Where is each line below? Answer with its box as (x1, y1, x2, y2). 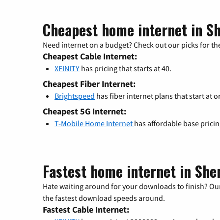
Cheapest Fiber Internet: (43, 78, 136, 90)
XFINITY (55, 63, 80, 74)
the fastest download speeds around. (43, 193, 165, 203)
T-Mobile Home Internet (55, 118, 134, 129)
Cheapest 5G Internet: (43, 106, 126, 117)
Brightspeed (55, 91, 95, 101)
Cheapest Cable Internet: (43, 51, 137, 62)
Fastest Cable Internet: (43, 204, 129, 216)
